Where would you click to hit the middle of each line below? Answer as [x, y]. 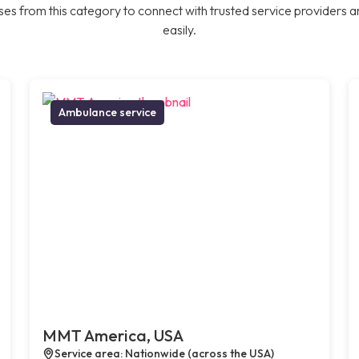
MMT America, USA [113, 335]
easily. [179, 29]
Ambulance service [108, 112]
